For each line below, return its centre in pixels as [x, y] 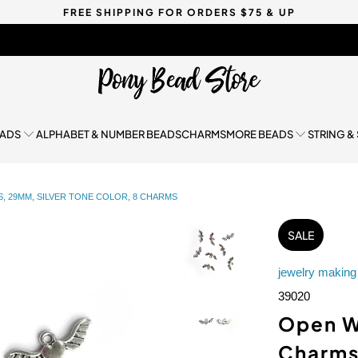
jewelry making [317, 272]
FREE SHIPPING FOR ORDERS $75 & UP [179, 12]
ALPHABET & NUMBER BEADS [108, 134]
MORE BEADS [259, 134]
